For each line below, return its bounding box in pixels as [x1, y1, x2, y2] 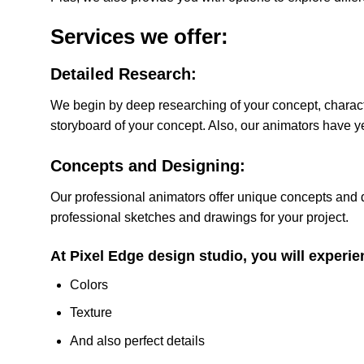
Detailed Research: [50, 65, 197, 84]
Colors [70, 277, 108, 292]
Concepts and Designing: [50, 157, 245, 175]
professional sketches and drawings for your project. [50, 210, 349, 225]
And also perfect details [70, 334, 205, 349]
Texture [70, 305, 112, 320]
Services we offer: [50, 25, 228, 49]
